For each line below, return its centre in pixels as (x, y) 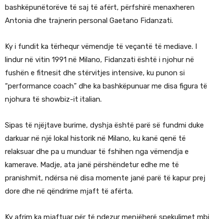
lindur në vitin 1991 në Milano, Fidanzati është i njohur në (99, 60)
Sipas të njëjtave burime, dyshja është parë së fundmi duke (104, 125)
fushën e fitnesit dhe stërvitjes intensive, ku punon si (95, 73)
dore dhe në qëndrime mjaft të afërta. (69, 191)
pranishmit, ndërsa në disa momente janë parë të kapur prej (105, 178)
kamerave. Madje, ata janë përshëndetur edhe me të (92, 165)
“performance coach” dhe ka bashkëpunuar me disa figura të (106, 86)
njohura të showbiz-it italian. (53, 99)
